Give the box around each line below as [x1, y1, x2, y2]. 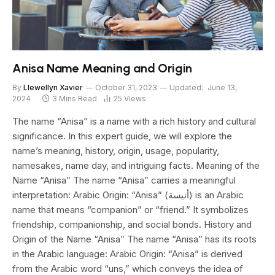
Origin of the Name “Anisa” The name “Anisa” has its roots [12, 233, 257, 245]
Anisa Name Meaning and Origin [12, 60, 193, 76]
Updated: [169, 82, 203, 92]
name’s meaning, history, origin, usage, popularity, [12, 144, 219, 157]
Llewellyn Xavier [23, 82, 83, 92]
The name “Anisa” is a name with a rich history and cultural [12, 115, 256, 127]
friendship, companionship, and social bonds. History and [12, 218, 252, 230]
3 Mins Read [52, 93, 97, 103]
